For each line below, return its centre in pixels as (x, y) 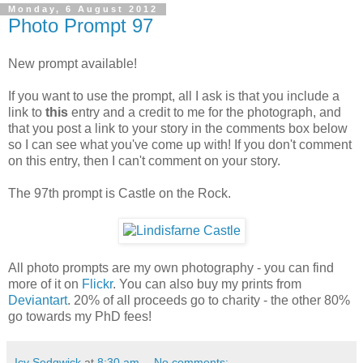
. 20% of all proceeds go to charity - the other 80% (209, 301)
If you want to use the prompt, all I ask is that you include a (174, 96)
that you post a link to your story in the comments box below (178, 129)
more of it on (45, 284)
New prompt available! (73, 64)
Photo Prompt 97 (81, 25)
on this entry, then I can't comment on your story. (144, 161)
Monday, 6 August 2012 (83, 9)
